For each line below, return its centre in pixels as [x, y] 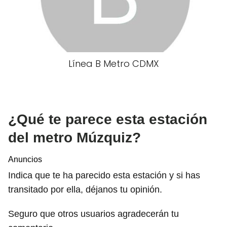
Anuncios [25, 159]
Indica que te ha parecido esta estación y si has [104, 175]
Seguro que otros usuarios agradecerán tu [93, 214]
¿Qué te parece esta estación [108, 119]
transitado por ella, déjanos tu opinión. [85, 189]
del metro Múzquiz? [74, 137]
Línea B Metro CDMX [113, 63]
